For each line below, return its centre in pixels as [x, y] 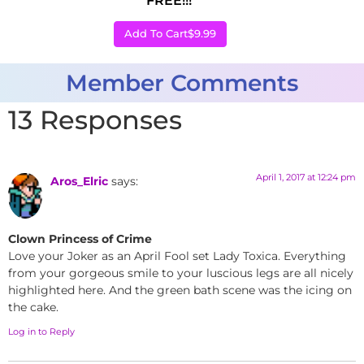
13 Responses [95, 119]
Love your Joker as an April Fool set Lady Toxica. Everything [177, 256]
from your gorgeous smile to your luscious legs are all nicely [181, 273]
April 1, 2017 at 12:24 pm [306, 177]
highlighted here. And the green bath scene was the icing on [180, 290]
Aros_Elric [79, 181]
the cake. [33, 307]
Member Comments [182, 82]
